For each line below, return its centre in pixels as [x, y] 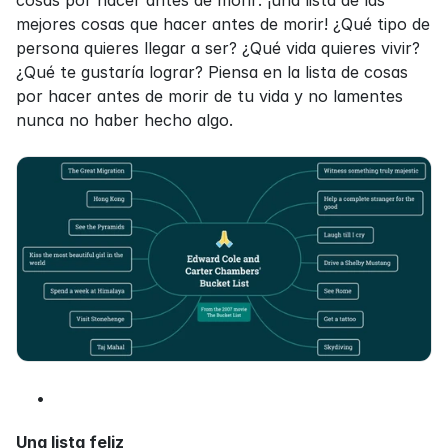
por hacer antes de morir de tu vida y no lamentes [209, 95]
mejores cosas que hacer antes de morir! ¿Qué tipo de [223, 23]
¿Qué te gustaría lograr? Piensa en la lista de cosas [212, 71]
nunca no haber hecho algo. [124, 119]
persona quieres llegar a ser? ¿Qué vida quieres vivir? [218, 47]
